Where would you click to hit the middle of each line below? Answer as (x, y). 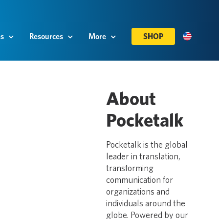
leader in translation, (143, 156)
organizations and (138, 191)
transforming (130, 168)
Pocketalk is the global (147, 144)
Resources (46, 36)
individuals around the (146, 203)
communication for (140, 180)
